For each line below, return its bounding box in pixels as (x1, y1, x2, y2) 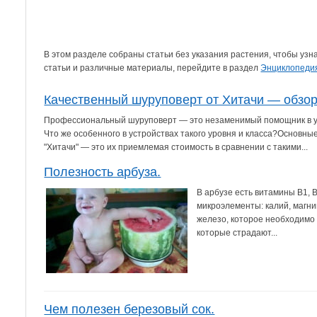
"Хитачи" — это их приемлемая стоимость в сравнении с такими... (44, 142, 309, 152)
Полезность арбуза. (44, 164, 161, 179)
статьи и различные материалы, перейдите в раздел (44, 62, 261, 73)
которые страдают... (197, 227, 278, 238)
